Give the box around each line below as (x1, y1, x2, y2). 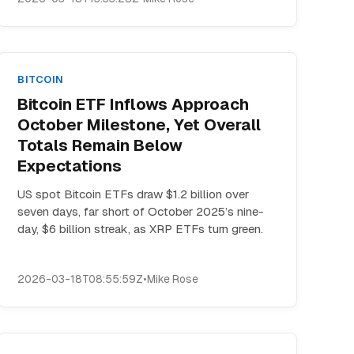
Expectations (17, 156, 122, 176)
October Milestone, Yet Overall (17, 115, 262, 135)
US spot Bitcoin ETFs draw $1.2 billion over (17, 186, 250, 201)
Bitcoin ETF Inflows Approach (17, 94, 250, 115)
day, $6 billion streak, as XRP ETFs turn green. (17, 221, 264, 236)
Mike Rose (147, 272, 199, 286)
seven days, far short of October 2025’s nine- (17, 204, 265, 219)
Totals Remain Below (17, 135, 183, 156)
